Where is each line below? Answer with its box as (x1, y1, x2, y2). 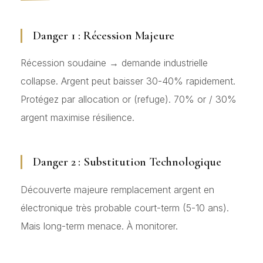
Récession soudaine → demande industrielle (21, 57, 208, 69)
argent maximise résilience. (21, 112, 134, 124)
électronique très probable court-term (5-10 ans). (21, 201, 229, 214)
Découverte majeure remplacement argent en (21, 183, 214, 195)
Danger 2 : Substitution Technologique (33, 154, 221, 170)
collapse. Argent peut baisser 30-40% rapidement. (21, 75, 235, 87)
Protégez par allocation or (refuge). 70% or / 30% (21, 93, 237, 106)
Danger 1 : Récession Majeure (33, 28, 175, 43)
